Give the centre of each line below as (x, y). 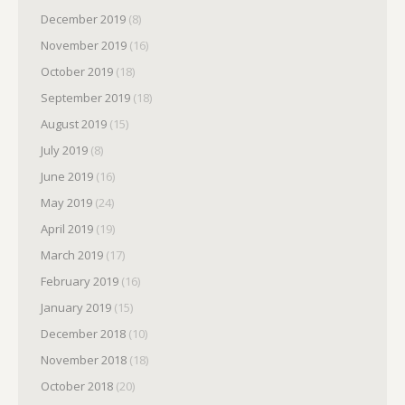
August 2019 (74, 124)
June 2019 (67, 176)
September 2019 (85, 98)
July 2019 (64, 150)
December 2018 (83, 334)
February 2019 (80, 281)
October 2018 (77, 386)
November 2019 (84, 45)
